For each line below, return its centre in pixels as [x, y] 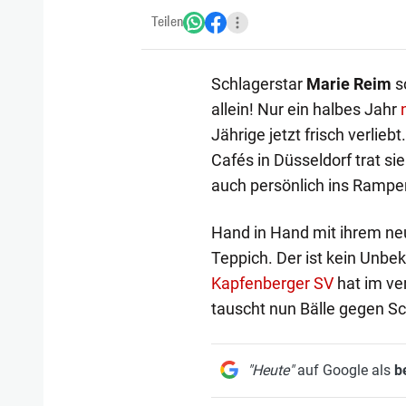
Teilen [167, 22]
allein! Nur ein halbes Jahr [305, 109]
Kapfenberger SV [272, 283]
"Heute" [270, 370]
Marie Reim [348, 83]
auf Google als [343, 370]
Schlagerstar [258, 83]
